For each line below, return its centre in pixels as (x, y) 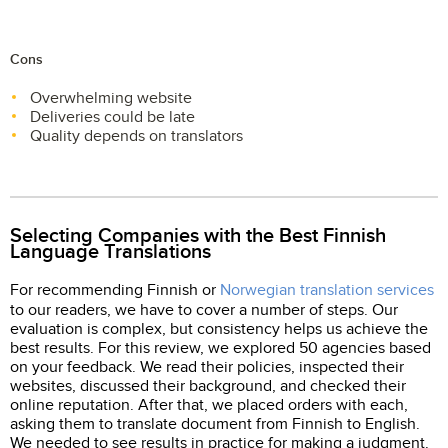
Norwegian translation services (327, 290)
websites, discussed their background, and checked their (208, 386)
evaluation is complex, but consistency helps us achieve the (219, 329)
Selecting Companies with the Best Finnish (198, 236)
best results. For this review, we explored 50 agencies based (220, 348)
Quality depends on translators (136, 136)
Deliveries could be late (112, 117)
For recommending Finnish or (115, 290)
